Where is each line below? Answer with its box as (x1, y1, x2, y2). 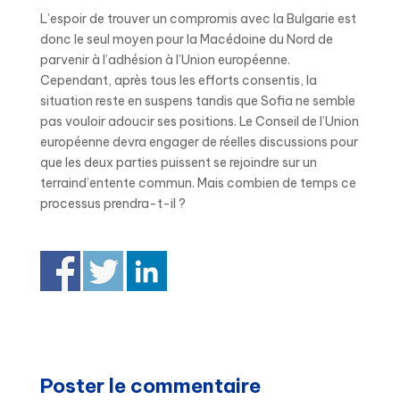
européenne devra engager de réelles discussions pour (39, 134, 358, 150)
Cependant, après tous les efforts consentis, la (39, 72, 317, 88)
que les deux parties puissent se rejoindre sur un (39, 154, 317, 171)
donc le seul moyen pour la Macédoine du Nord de (39, 31, 333, 47)
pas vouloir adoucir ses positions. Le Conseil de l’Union (39, 113, 359, 129)
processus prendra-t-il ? (39, 196, 188, 212)
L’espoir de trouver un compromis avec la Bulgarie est (39, 11, 356, 27)
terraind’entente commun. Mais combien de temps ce (39, 175, 356, 191)
